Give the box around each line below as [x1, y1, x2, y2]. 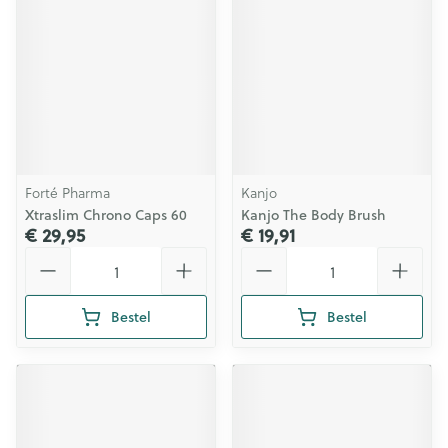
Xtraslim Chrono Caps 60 [25, 205, 187, 225]
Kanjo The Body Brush [241, 205, 386, 225]
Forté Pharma [25, 182, 110, 203]
